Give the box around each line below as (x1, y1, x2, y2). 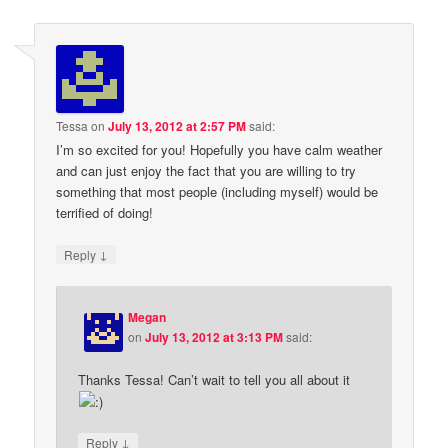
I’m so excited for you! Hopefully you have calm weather (56, 140, 383, 160)
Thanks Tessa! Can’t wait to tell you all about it (78, 369, 351, 389)
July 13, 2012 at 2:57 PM (108, 117, 247, 136)
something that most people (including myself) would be (56, 182, 379, 202)
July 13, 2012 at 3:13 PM (145, 328, 284, 347)
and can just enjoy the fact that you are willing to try (56, 161, 357, 181)
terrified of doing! (56, 203, 154, 223)
